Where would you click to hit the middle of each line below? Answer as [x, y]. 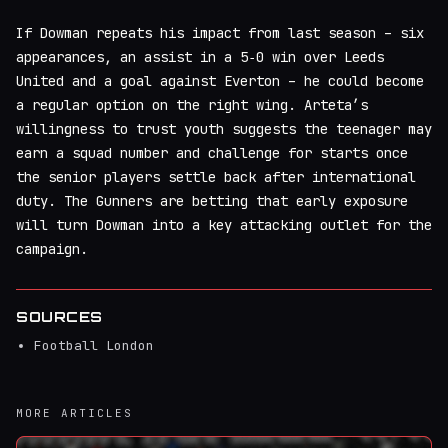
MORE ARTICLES [74, 412]
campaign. [52, 248]
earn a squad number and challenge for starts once [212, 152]
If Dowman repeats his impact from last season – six [220, 32]
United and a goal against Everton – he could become [220, 80]
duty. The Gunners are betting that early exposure [212, 200]
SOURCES [59, 316]
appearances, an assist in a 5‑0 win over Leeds [200, 56]
